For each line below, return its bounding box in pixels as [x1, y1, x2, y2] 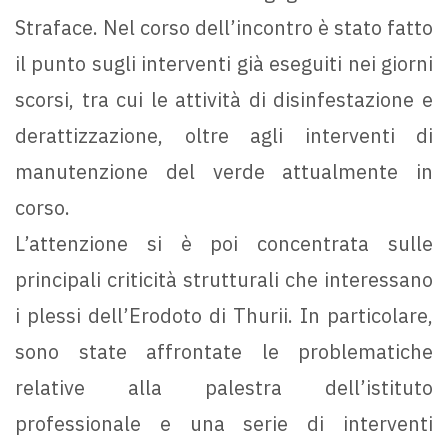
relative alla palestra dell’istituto [15, 374, 433, 402]
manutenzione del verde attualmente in [15, 158, 433, 186]
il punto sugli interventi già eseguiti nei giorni [15, 50, 433, 78]
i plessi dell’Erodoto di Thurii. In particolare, [15, 302, 433, 330]
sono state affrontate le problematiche [15, 338, 433, 366]
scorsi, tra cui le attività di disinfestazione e [15, 86, 433, 114]
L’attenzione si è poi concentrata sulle [15, 230, 433, 258]
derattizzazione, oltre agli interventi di [15, 122, 433, 150]
